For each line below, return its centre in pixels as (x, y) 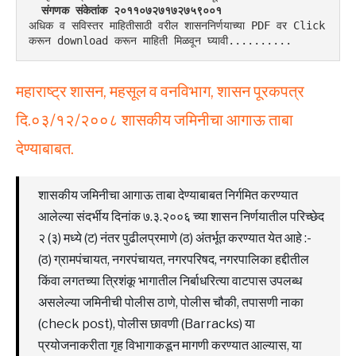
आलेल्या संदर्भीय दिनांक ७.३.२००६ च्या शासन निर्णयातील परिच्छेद (181, 216)
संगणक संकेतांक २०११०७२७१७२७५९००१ (135, 10)
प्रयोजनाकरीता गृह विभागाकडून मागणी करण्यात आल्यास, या (170, 345)
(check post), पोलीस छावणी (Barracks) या (147, 323)
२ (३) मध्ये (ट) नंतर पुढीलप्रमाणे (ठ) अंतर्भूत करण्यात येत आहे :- (175, 238)
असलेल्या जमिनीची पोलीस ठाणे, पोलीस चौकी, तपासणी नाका (171, 302)
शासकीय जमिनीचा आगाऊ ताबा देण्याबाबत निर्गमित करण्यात (168, 195)
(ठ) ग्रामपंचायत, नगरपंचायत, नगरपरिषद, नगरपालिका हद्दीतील (174, 259)
